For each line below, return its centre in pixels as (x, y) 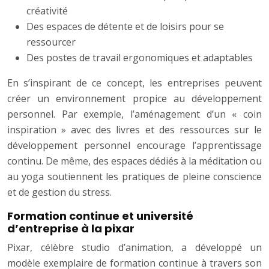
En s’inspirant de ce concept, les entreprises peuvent (134, 83)
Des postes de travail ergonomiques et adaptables (140, 58)
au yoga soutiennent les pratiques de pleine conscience (134, 177)
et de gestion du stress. (59, 192)
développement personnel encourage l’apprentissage (134, 146)
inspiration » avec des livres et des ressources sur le (134, 130)
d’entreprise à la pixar (71, 229)
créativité (47, 11)
